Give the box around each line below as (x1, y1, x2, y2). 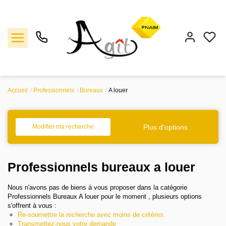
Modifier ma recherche (32, 123, 94, 130)
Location (15, 122, 64, 136)
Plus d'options (143, 123, 188, 131)
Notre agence (15, 176, 91, 191)
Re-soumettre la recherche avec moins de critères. (18, 211, 165, 218)
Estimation (15, 205, 75, 219)
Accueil (8, 87, 28, 94)
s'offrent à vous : (8, 202, 56, 209)
